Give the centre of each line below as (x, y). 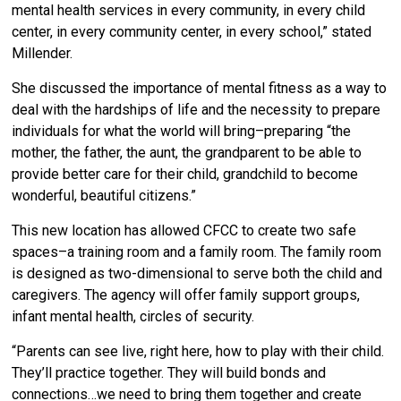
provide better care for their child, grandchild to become (185, 174)
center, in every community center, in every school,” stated (192, 31)
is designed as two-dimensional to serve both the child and (197, 273)
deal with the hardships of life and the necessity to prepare (196, 109)
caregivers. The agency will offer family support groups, (186, 294)
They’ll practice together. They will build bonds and (169, 372)
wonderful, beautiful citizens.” (106, 195)
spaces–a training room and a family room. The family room (197, 252)
